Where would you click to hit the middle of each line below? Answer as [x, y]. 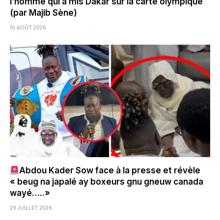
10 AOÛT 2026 [28, 27]
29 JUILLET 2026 [31, 208]
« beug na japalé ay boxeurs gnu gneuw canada [107, 182]
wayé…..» [30, 193]
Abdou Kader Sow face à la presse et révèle [110, 171]
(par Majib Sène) [43, 13]
